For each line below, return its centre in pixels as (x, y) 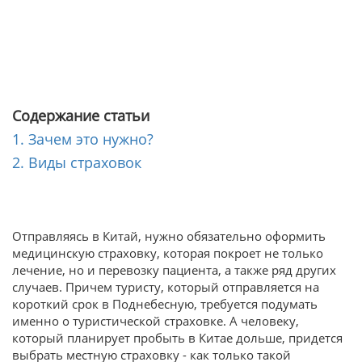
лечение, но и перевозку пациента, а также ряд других (174, 270)
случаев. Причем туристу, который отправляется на (166, 287)
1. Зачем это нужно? (83, 139)
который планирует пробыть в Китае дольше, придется (177, 338)
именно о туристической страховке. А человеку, (156, 321)
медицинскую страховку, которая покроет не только (168, 253)
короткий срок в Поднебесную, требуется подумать (165, 304)
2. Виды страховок (77, 163)
